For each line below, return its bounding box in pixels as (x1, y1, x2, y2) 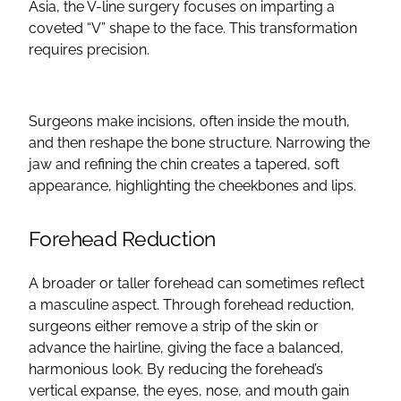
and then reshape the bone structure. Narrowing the (29, 133, 370, 151)
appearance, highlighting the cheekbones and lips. (29, 176, 356, 194)
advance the (29, 338, 114, 356)
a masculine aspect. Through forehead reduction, (29, 295, 354, 313)
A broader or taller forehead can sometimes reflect (29, 274, 364, 292)
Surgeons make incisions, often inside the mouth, (29, 112, 350, 130)
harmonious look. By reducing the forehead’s (29, 360, 323, 378)
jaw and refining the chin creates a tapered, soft (29, 155, 339, 173)
